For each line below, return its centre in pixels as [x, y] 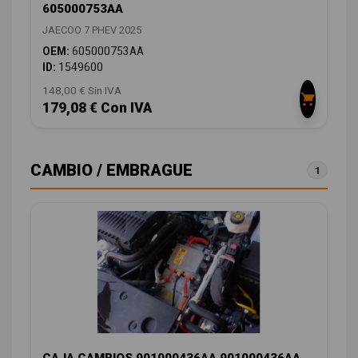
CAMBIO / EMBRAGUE [111, 171]
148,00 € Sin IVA [82, 91]
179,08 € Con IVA [97, 108]
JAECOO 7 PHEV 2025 [92, 30]
